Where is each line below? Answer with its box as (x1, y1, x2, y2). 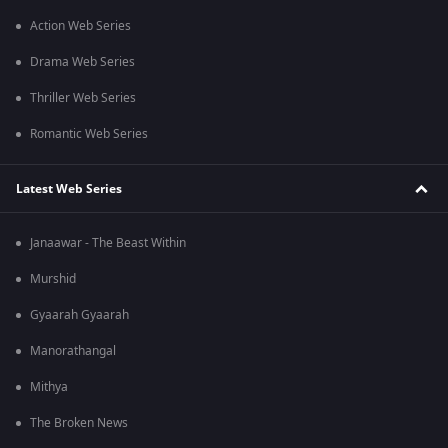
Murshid (30, 270, 76, 289)
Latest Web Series (16, 179, 122, 198)
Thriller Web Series (30, 89, 136, 108)
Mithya (30, 378, 68, 397)
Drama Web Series (30, 53, 135, 72)
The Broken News (30, 414, 128, 433)
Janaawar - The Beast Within (30, 234, 186, 253)
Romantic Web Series (30, 125, 148, 144)
